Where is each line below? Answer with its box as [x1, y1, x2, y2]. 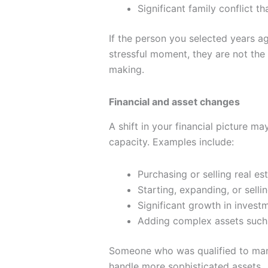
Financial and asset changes [109, 96, 240, 108]
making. [109, 63, 144, 76]
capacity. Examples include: [109, 136, 234, 148]
